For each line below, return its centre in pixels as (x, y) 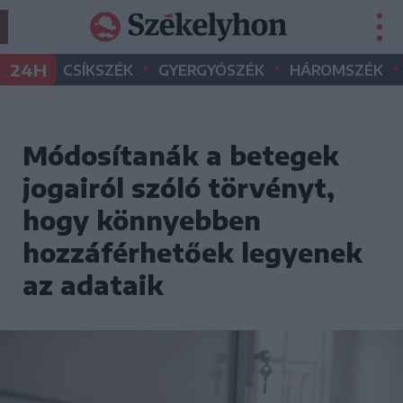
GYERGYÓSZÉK (211, 70)
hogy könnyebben (142, 220)
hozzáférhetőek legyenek (193, 252)
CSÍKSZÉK (98, 70)
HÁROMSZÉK (336, 70)
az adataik (93, 285)
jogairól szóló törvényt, (179, 188)
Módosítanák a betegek (181, 155)
